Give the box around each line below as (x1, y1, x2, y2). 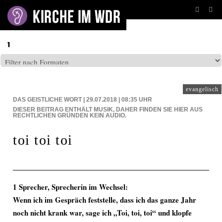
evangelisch (186, 86, 219, 93)
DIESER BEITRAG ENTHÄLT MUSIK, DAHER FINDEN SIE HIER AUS (13, 106, 203, 113)
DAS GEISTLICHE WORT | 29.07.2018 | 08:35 (13, 96, 137, 103)
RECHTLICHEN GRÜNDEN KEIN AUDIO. (13, 112, 126, 119)
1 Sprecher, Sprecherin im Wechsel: (13, 181, 128, 192)
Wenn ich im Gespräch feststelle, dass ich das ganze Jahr (13, 194, 196, 205)
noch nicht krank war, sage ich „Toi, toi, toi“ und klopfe (13, 207, 192, 218)
